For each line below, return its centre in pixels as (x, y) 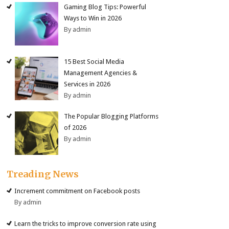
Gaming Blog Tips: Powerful (105, 7)
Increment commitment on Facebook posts (77, 191)
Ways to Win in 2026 (93, 18)
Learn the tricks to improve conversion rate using (86, 223)
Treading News (43, 174)
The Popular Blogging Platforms (111, 117)
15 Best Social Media (94, 61)
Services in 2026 (87, 84)
